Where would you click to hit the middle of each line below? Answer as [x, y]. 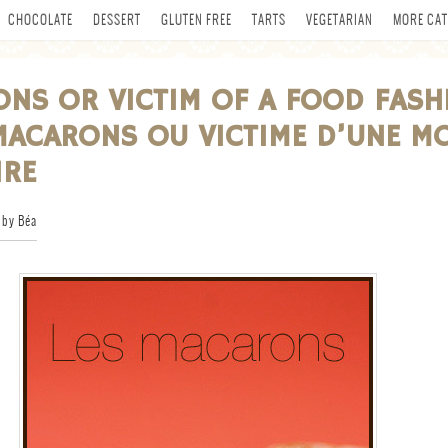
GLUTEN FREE [196, 19]
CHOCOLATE [40, 19]
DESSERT [117, 19]
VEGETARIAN [339, 19]
